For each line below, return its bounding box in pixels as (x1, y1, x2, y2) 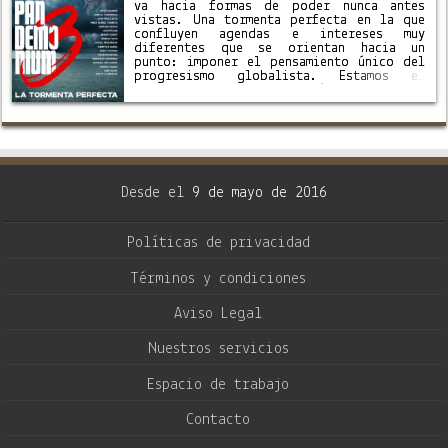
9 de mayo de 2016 (192, 185, 327, 202)
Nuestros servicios (147, 341, 289, 358)
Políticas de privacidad (126, 235, 310, 252)
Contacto (186, 412, 250, 429)
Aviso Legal (174, 305, 262, 322)
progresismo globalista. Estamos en (134, 69, 426, 85)
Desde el (121, 185, 192, 202)
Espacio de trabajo (147, 376, 289, 393)
